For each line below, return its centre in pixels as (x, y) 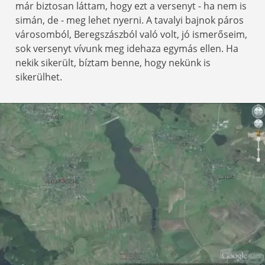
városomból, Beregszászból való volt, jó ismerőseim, (131, 34)
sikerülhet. (39, 77)
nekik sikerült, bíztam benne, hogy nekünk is (113, 62)
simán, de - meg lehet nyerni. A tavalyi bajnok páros (130, 20)
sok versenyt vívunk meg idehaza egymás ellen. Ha (127, 48)
